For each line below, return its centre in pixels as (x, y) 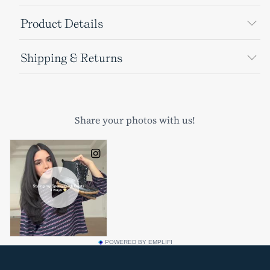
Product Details (62, 24)
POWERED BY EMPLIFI (138, 242)
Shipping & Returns (71, 58)
